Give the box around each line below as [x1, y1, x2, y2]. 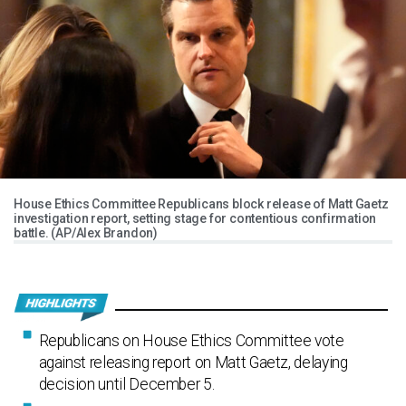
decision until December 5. [38, 375, 215, 394]
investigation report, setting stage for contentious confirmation [14, 211, 377, 227]
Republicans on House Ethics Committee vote [38, 332, 344, 351]
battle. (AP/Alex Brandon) [14, 226, 159, 241]
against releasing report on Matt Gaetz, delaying [38, 353, 348, 372]
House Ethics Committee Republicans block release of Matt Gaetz [14, 197, 389, 212]
